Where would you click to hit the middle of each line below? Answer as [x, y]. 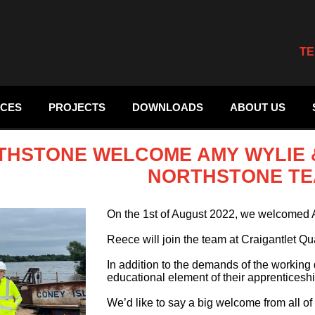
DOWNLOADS [168, 108]
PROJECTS [77, 108]
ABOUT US [258, 108]
